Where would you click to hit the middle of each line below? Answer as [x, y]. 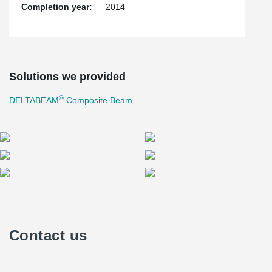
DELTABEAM [34, 100]
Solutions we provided [67, 76]
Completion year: [57, 7]
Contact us [48, 235]
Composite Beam [98, 100]
